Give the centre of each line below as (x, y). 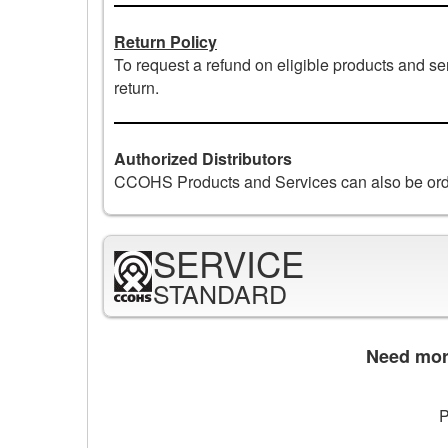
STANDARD (220, 293)
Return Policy (165, 41)
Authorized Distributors (203, 158)
